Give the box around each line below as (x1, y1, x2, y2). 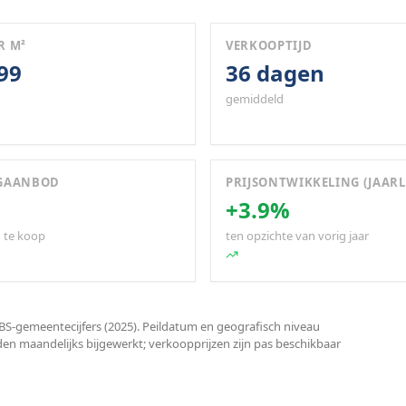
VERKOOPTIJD (226, 37, 313, 53)
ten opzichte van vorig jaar (226, 227, 369, 244)
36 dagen (226, 58, 324, 88)
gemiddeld (226, 91, 284, 107)
